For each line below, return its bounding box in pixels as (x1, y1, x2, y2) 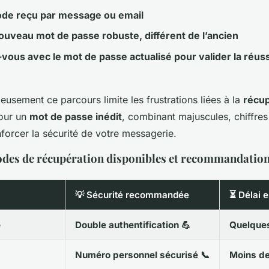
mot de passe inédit (29, 110, 122, 122)
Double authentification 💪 (75, 219, 190, 231)
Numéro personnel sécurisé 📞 (75, 249, 210, 261)
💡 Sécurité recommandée (75, 189, 189, 201)
